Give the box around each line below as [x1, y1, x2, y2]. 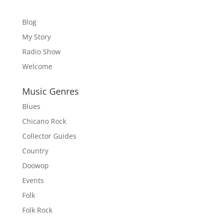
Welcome [22, 61, 52, 71]
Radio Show [22, 46, 61, 56]
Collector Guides [22, 131, 76, 141]
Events [22, 175, 44, 185]
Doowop [22, 160, 49, 170]
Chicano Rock [22, 116, 66, 126]
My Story [22, 32, 51, 41]
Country [22, 146, 48, 155]
